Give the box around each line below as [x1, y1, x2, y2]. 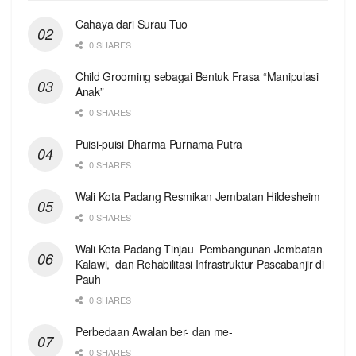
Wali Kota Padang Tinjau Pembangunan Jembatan [75, 240, 323, 257]
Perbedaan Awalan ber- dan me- [75, 323, 233, 339]
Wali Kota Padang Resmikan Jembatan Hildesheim [75, 188, 320, 204]
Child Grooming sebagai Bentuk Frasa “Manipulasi [75, 68, 319, 84]
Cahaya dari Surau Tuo [75, 15, 188, 32]
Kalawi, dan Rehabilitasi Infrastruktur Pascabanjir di [75, 255, 324, 272]
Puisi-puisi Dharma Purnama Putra [75, 135, 243, 152]
